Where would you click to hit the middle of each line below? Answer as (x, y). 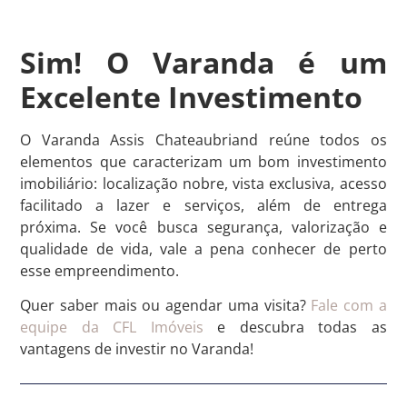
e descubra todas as (295, 327)
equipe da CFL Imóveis (112, 327)
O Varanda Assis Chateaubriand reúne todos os (203, 139)
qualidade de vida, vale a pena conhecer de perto (203, 248)
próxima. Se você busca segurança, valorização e (203, 227)
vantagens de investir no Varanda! (137, 348)
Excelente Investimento (192, 96)
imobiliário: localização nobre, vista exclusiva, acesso (203, 183)
